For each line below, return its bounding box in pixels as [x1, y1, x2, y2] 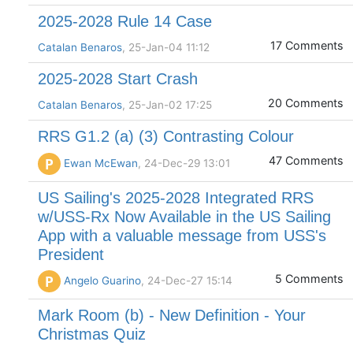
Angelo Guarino [64, 273, 141, 287]
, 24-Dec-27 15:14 [141, 273, 232, 287]
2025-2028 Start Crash [38, 70, 198, 88]
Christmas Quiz [38, 325, 146, 344]
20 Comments [268, 96, 344, 110]
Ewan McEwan [64, 156, 138, 169]
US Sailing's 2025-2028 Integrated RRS [38, 188, 314, 206]
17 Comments [270, 39, 344, 53]
